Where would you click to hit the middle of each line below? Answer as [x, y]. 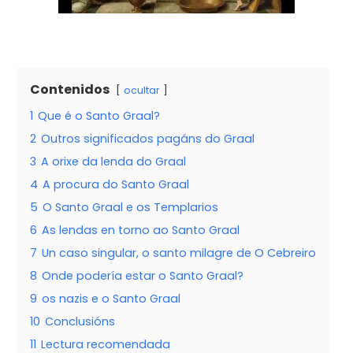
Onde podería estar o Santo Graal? [143, 276]
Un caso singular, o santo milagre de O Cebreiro [179, 253]
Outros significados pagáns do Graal [148, 139]
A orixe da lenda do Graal [113, 162]
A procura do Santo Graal [116, 185]
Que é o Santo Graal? [99, 116]
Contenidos [70, 90]
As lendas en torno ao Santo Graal [141, 230]
